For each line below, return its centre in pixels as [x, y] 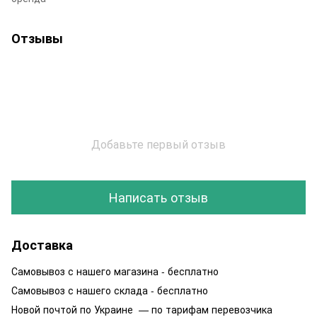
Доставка [42, 244]
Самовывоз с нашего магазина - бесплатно [115, 271]
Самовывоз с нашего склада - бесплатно [110, 290]
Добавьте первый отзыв [158, 144]
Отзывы [37, 38]
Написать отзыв [158, 197]
